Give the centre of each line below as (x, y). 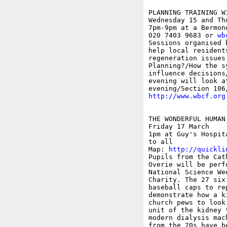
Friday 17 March (179, 127)
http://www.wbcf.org (187, 96)
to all (160, 142)
